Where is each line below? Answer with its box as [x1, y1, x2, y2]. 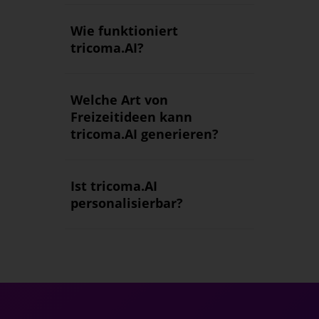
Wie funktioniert [70, 22, 178, 40]
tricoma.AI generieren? [70, 125, 219, 143]
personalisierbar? [70, 194, 183, 212]
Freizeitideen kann [70, 108, 192, 126]
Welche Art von [70, 91, 168, 109]
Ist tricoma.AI [70, 177, 157, 195]
